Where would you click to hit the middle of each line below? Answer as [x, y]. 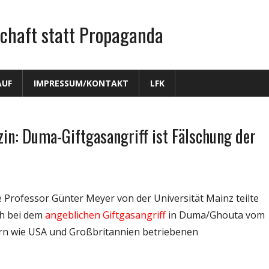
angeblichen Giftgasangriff [105, 215]
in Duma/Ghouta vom [215, 215]
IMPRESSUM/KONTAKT [81, 83]
